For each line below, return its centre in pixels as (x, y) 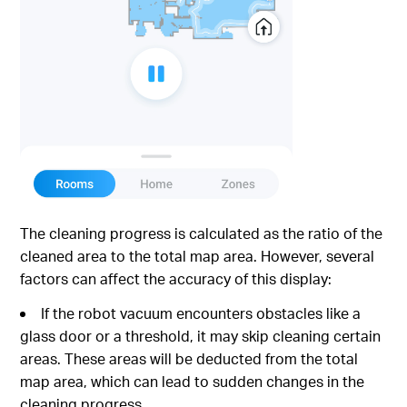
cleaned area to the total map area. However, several (198, 255)
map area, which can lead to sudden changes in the (193, 381)
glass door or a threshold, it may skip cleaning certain (201, 335)
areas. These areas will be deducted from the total (189, 358)
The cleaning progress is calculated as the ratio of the (202, 233)
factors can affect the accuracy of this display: (176, 278)
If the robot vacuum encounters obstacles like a (201, 313)
